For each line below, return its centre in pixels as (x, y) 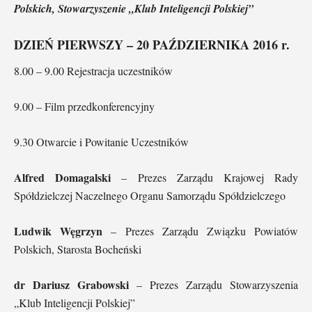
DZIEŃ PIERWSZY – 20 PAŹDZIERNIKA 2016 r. (152, 44)
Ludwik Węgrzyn (58, 231)
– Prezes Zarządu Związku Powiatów (201, 231)
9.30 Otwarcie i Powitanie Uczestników (101, 141)
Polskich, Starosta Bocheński (78, 249)
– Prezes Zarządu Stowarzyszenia (213, 284)
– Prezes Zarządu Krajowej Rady (205, 177)
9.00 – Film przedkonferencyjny (84, 106)
